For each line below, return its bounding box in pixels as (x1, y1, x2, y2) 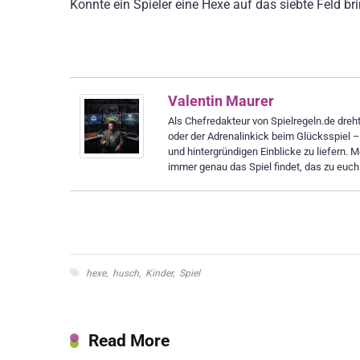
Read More (88, 330, 170, 351)
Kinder (145, 268, 173, 280)
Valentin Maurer (168, 92, 274, 110)
